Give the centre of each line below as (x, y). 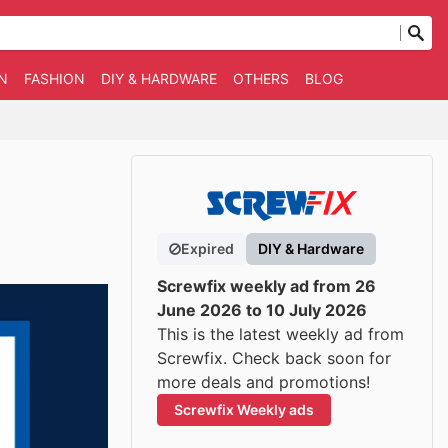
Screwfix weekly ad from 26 (266, 286)
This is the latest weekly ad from (280, 334)
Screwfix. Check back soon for (274, 358)
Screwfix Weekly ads (244, 409)
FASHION (54, 78)
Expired (207, 248)
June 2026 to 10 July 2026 (262, 310)
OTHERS (261, 78)
